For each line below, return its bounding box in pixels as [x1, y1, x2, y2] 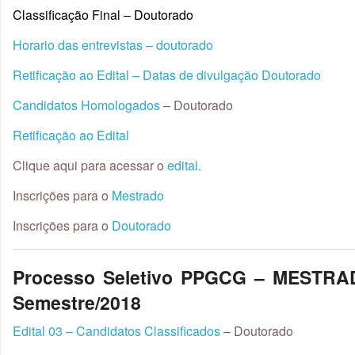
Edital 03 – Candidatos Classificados [13, 322, 220, 340]
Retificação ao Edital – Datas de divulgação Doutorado [13, 65, 321, 84]
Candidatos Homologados [13, 95, 160, 114]
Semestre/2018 [13, 288, 141, 315]
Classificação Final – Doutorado [13, 5, 193, 24]
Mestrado [112, 185, 164, 204]
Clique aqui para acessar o [13, 155, 164, 174]
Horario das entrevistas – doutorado [13, 35, 213, 54]
